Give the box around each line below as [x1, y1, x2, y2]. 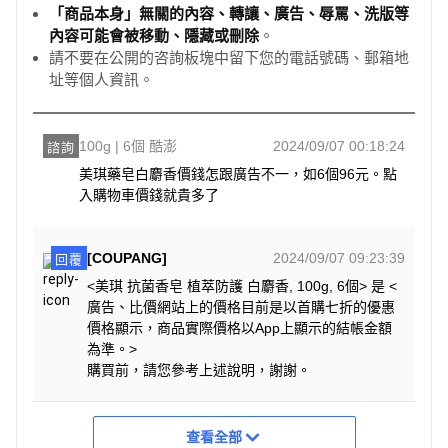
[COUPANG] [87, 249, 167, 266]
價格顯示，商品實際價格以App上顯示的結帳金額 [87, 319, 392, 336]
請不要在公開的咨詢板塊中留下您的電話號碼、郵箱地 [49, 48, 409, 67]
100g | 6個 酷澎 [79, 137, 177, 154]
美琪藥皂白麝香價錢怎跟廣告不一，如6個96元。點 [79, 165, 397, 182]
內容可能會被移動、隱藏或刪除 [49, 26, 259, 44]
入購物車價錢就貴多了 [79, 186, 219, 203]
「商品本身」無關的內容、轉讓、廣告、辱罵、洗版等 [49, 4, 409, 22]
